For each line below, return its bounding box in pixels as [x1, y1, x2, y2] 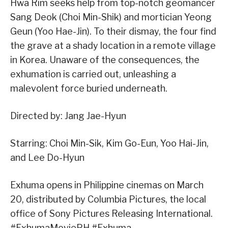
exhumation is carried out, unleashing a [10, 69, 176, 80]
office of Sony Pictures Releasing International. [10, 208, 213, 219]
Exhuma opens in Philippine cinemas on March [10, 180, 204, 191]
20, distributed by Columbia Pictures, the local [10, 194, 206, 205]
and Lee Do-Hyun [10, 152, 84, 163]
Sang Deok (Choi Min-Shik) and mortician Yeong [10, 12, 212, 23]
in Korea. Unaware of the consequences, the [10, 54, 199, 66]
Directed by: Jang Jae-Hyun [10, 110, 126, 122]
